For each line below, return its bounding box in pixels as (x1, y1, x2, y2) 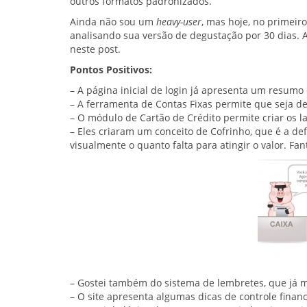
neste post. (70, 42, 121, 56)
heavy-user (156, 15, 201, 29)
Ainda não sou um (70, 15, 156, 29)
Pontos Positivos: (70, 63, 152, 77)
